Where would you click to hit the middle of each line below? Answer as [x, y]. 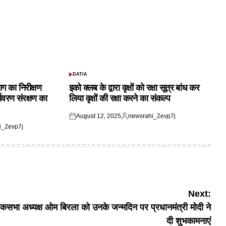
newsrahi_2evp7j [152, 116]
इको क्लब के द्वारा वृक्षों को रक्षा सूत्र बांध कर [134, 88]
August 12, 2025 [98, 116]
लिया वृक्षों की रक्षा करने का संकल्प [120, 99]
